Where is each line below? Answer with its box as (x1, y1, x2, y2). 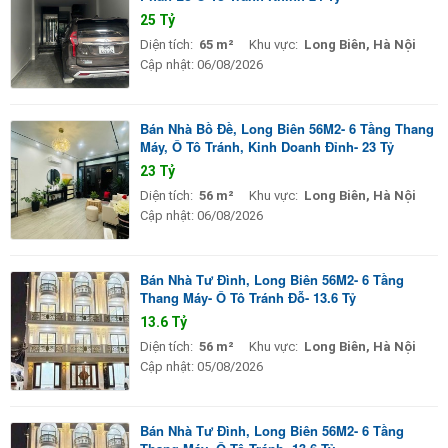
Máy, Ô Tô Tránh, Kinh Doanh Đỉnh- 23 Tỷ (140, 136, 394, 156)
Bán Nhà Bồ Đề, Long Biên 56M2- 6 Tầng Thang (140, 118, 434, 138)
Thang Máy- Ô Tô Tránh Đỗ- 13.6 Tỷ (140, 287, 356, 307)
